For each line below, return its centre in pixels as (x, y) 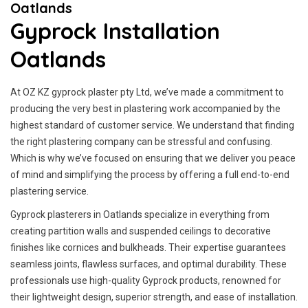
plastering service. (49, 191)
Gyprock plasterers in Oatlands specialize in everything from (140, 214)
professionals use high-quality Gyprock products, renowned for (146, 280)
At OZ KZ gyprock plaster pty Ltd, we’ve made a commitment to (147, 92)
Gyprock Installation (115, 31)
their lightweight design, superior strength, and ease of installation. (154, 297)
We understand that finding (235, 125)
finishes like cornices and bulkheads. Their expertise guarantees (148, 247)
